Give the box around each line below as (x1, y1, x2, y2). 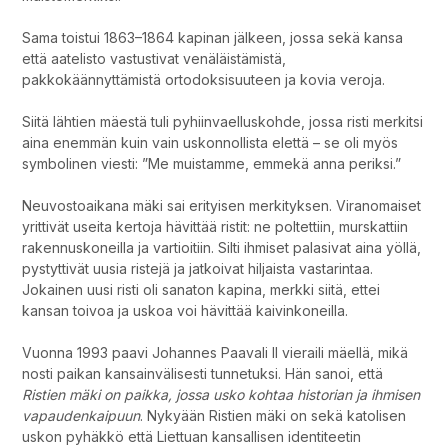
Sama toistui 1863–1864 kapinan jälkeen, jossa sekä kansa (22, 29, 404, 47)
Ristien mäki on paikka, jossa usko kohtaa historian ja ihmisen (22, 386, 421, 404)
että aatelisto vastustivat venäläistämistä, (22, 50, 287, 68)
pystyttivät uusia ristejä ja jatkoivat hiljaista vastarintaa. (22, 260, 374, 278)
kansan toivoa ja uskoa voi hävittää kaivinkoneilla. (22, 302, 349, 320)
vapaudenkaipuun (22, 407, 141, 425)
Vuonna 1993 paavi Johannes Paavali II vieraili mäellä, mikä (22, 344, 409, 362)
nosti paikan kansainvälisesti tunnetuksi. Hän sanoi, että (22, 365, 384, 383)
